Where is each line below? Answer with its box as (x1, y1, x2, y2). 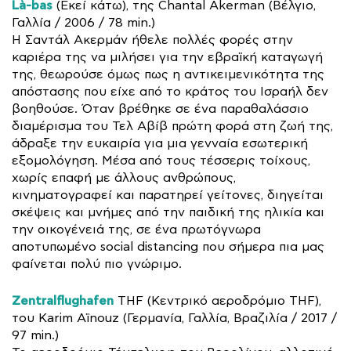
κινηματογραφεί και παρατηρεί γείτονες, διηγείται (12, 188, 324, 202)
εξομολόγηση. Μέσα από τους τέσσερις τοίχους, (12, 154, 310, 168)
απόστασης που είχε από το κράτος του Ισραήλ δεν (12, 85, 328, 99)
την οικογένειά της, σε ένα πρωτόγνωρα (12, 223, 261, 237)
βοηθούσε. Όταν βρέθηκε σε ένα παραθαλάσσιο (12, 102, 309, 116)
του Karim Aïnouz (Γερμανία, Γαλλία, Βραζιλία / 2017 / (12, 311, 337, 325)
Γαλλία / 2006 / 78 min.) (12, 16, 155, 30)
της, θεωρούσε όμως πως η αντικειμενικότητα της (12, 67, 324, 81)
